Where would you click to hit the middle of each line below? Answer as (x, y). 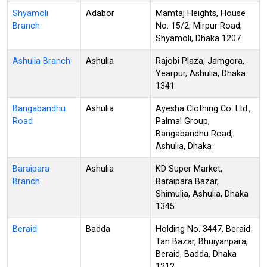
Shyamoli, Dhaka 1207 (198, 38)
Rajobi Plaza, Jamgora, (200, 61)
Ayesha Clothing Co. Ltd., (203, 108)
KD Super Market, (189, 169)
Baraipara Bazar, (187, 181)
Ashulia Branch (41, 61)
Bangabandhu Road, (194, 133)
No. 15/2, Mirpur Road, (199, 26)
